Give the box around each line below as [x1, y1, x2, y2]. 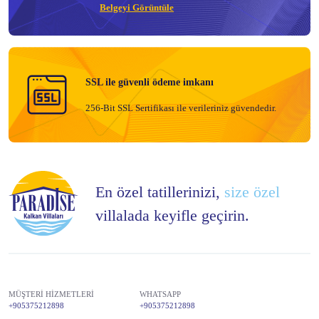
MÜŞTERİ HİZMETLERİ [9, 290, 94, 298]
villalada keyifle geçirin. [95, 206, 249, 224]
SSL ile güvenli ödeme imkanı [85, 77, 214, 88]
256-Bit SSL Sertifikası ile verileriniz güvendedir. [85, 103, 276, 113]
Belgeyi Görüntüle [100, 1, 174, 13]
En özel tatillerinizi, [95, 182, 224, 201]
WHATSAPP [140, 290, 181, 298]
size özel [224, 182, 280, 201]
